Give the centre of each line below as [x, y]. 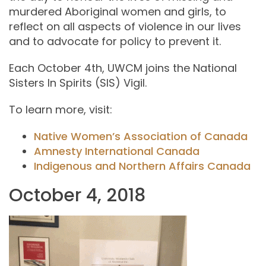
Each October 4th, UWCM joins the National [123, 68]
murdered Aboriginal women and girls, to [118, 12]
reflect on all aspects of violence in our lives [125, 27]
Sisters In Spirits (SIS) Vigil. [78, 83]
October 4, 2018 [77, 196]
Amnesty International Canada [117, 151]
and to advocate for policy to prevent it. [115, 42]
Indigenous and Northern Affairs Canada [142, 166]
